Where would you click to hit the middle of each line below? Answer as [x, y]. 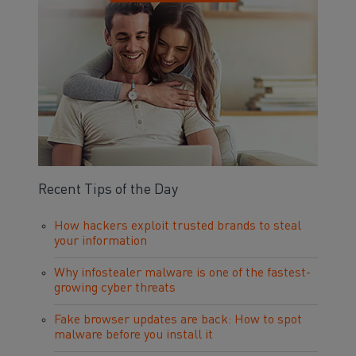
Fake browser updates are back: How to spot [178, 320]
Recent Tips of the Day [108, 190]
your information [101, 242]
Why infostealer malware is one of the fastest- [182, 273]
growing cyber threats [115, 288]
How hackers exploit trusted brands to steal [178, 226]
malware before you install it [133, 335]
